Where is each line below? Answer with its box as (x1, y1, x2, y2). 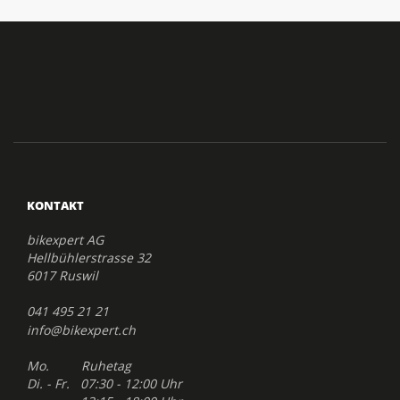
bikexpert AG (27, 231, 104, 248)
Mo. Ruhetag (27, 357, 131, 374)
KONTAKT (27, 197, 84, 213)
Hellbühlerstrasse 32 (27, 249, 151, 266)
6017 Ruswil (27, 267, 98, 284)
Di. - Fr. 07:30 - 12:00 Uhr (27, 375, 182, 392)
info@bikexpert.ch (27, 321, 136, 338)
